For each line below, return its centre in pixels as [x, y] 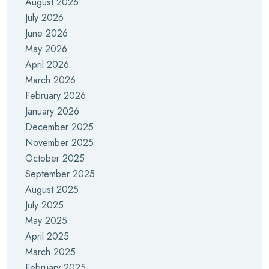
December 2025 [59, 127]
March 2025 [50, 252]
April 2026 [47, 65]
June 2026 [47, 33]
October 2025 [55, 158]
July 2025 [44, 205]
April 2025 [47, 236]
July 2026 [44, 18]
